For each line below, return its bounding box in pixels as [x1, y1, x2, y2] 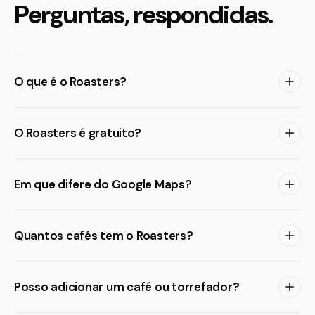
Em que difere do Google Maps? [14, 176, 192, 192]
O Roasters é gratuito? [14, 125, 141, 141]
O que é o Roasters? [14, 74, 127, 89]
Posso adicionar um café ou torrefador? [14, 279, 240, 295]
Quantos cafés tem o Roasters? [14, 228, 193, 243]
